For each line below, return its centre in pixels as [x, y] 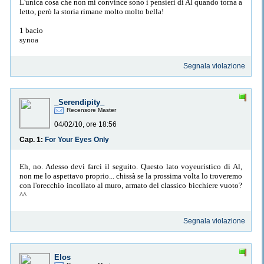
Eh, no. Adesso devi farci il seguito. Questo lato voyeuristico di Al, [131, 166]
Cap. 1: [32, 140]
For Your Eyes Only [77, 140]
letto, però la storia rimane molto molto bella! [92, 11]
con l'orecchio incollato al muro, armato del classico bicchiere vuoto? [131, 185]
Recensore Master [91, 110]
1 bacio [31, 30]
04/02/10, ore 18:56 [85, 125]
